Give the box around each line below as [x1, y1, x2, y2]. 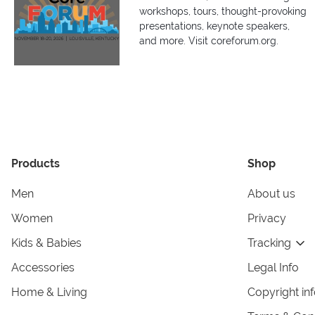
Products [11, 157, 60, 171]
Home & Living [11, 285, 87, 300]
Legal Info [247, 261, 299, 275]
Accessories [11, 261, 75, 275]
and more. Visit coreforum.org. [139, 35, 278, 47]
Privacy [247, 212, 286, 226]
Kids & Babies [11, 236, 82, 250]
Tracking [247, 236, 291, 250]
